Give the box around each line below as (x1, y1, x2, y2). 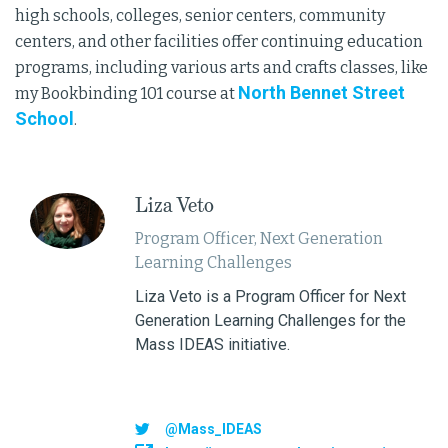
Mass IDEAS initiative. (134, 334, 290, 354)
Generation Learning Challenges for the (134, 310, 406, 330)
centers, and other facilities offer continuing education (15, 31, 423, 51)
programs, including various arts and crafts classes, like (15, 57, 428, 77)
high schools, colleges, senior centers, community (15, 5, 385, 25)
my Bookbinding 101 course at (15, 83, 238, 103)
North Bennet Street (238, 81, 405, 103)
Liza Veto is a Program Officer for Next (134, 286, 406, 306)
